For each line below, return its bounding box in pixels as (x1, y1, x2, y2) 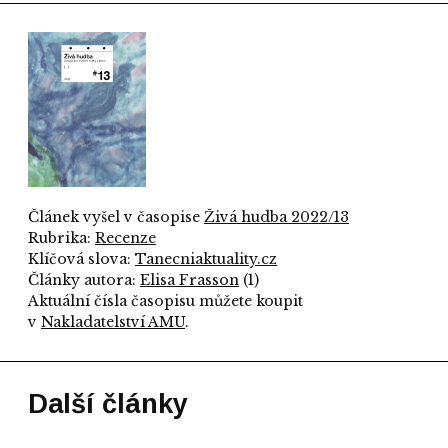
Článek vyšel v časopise (28, 208, 204, 226)
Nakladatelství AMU (41, 313, 185, 331)
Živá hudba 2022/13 (204, 208, 349, 226)
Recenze (95, 229, 156, 247)
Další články (28, 389, 188, 419)
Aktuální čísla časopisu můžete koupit (28, 292, 303, 310)
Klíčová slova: (28, 250, 135, 268)
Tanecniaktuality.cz (135, 250, 277, 268)
